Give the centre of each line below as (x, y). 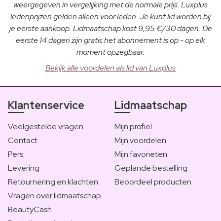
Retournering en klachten (53, 182)
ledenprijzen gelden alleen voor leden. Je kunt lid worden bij (110, 17)
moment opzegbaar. (110, 52)
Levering (24, 168)
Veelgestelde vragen (46, 127)
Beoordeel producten (153, 182)
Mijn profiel (133, 127)
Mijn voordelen (140, 141)
